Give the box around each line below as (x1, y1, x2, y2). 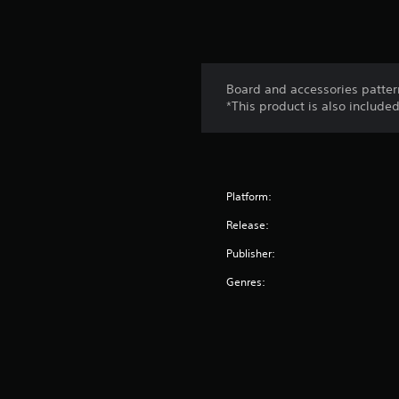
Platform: (226, 189, 273, 204)
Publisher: (226, 246, 276, 261)
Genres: (226, 274, 266, 289)
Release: (226, 217, 270, 232)
